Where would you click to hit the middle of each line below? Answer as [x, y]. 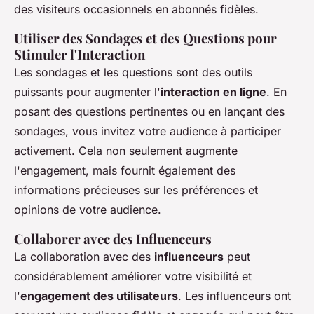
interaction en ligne [213, 92]
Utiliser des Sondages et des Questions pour [145, 39]
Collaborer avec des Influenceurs [113, 239]
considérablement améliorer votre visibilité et [133, 277]
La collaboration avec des [84, 257]
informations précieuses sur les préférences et [136, 190]
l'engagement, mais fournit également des [125, 171]
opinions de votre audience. [88, 210]
